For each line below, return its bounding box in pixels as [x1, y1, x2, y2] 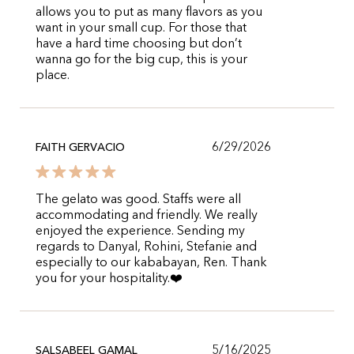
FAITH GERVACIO [36, 142, 125, 153]
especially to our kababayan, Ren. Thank [36, 257, 267, 269]
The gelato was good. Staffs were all [36, 194, 241, 206]
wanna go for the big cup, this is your [36, 54, 247, 66]
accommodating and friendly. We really [36, 209, 258, 222]
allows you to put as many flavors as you [36, 6, 262, 19]
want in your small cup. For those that [36, 22, 247, 35]
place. [36, 70, 70, 82]
